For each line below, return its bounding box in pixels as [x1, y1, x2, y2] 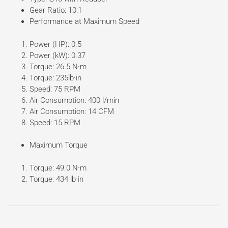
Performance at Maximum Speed [29, 17, 139, 26]
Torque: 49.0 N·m [29, 163, 87, 173]
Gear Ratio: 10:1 [29, 6, 82, 15]
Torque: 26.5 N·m [29, 62, 87, 71]
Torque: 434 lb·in [29, 174, 83, 184]
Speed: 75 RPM [29, 84, 80, 94]
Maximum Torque [29, 140, 88, 150]
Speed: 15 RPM [29, 118, 80, 127]
